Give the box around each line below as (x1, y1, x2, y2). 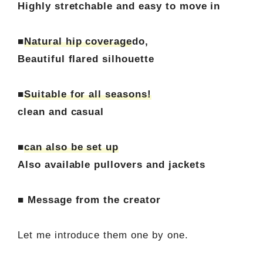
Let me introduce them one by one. (17, 229, 188, 241)
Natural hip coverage (23, 35, 133, 47)
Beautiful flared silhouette (17, 53, 154, 65)
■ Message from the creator (17, 194, 161, 205)
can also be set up (23, 141, 119, 153)
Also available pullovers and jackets (17, 159, 205, 170)
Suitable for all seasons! (23, 88, 151, 100)
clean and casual (17, 106, 104, 117)
